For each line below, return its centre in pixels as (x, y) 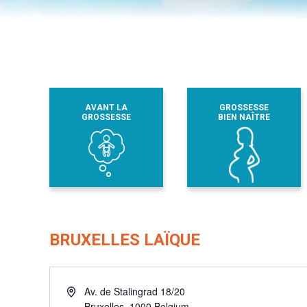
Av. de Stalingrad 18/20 (134, 291)
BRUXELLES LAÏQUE (125, 240)
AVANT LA (106, 107)
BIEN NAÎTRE (244, 117)
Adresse (84, 290)
